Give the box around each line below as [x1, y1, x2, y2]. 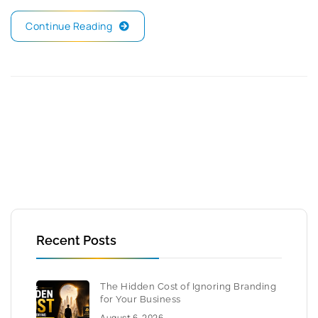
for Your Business [100, 294, 181, 305]
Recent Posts [36, 233, 116, 248]
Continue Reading [26, 19, 112, 33]
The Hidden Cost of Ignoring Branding [100, 281, 276, 292]
